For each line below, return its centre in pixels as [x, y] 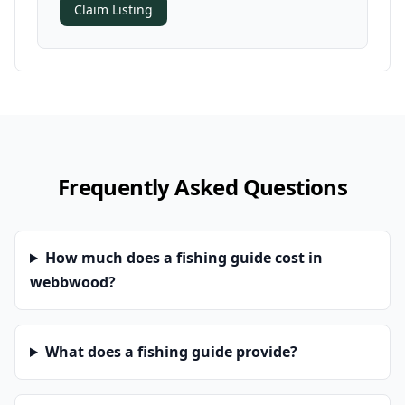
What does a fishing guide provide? [171, 352]
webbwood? [73, 282]
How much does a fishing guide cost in [184, 258]
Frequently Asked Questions [202, 187]
